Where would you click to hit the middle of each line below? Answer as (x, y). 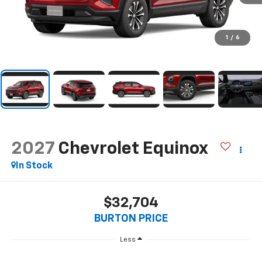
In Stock (34, 166)
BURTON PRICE (131, 218)
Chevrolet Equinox (132, 149)
